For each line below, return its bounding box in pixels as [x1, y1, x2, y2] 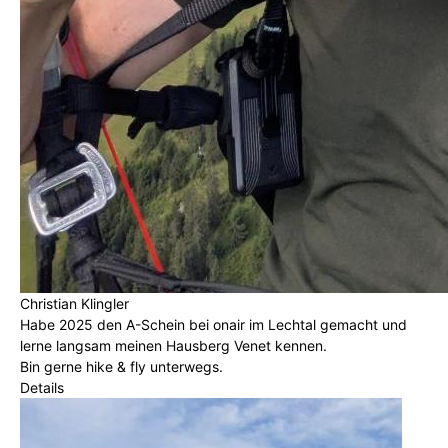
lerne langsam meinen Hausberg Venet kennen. [20, 336, 327, 354]
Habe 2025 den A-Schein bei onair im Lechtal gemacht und [20, 315, 407, 333]
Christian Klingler [20, 294, 129, 312]
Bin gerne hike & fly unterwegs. [20, 357, 223, 375]
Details [20, 378, 64, 396]
